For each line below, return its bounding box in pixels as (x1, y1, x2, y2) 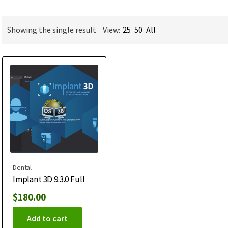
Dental (13, 162, 32, 172)
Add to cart (27, 213, 68, 223)
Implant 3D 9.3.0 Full (13, 173, 85, 185)
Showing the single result (7, 24, 96, 35)
